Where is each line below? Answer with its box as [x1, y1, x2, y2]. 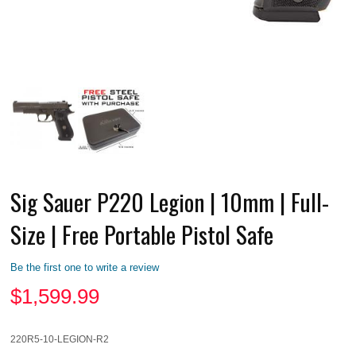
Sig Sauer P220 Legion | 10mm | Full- [10, 184, 330, 219]
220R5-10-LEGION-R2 [10, 333, 110, 344]
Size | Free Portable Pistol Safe [10, 216, 274, 251]
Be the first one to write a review [10, 261, 160, 273]
